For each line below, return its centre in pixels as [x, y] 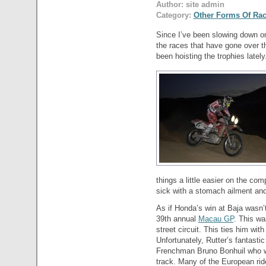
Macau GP [216, 218]
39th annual [177, 218]
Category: [175, 15]
